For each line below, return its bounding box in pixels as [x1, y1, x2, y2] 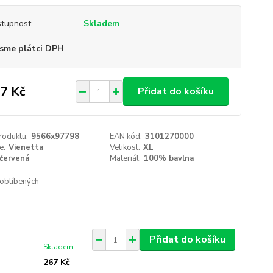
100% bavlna [144, 153, 194, 164]
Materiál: [110, 153, 141, 164]
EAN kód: [110, 131, 143, 142]
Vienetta [8, 142, 43, 153]
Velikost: [110, 142, 141, 153]
